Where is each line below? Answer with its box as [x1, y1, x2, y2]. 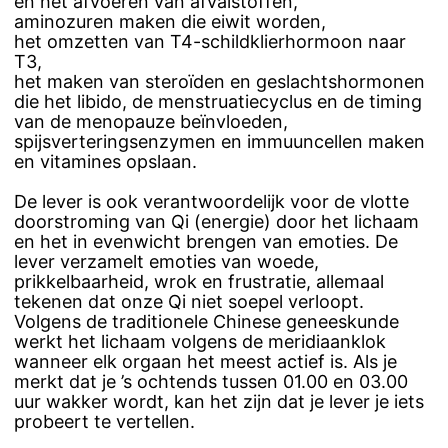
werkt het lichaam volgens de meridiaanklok [14, 330, 386, 352]
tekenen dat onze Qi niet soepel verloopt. [14, 290, 364, 312]
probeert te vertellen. [14, 410, 195, 432]
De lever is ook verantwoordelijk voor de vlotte [14, 190, 409, 212]
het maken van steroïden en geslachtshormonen [14, 70, 425, 92]
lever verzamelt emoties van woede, [14, 250, 319, 272]
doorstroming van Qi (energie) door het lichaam [14, 210, 419, 232]
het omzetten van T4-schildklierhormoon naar [14, 30, 406, 52]
